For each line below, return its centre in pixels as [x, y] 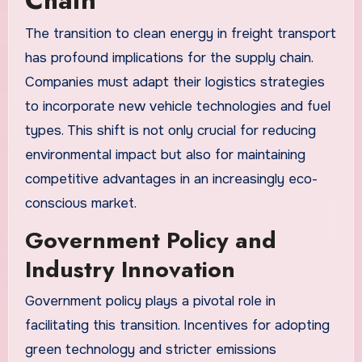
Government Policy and [150, 241]
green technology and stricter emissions [150, 350]
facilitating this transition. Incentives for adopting [177, 326]
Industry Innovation [130, 270]
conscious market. [80, 204]
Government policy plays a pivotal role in [150, 301]
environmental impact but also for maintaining [165, 155]
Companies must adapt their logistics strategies [175, 82]
